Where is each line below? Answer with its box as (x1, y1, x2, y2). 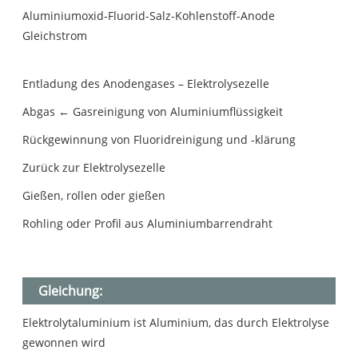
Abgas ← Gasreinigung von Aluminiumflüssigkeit (22, 104, 284, 120)
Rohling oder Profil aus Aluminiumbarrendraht (22, 216, 273, 232)
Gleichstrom (22, 28, 88, 44)
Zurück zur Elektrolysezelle (22, 160, 166, 176)
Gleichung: (38, 282, 103, 300)
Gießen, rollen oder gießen (22, 188, 166, 204)
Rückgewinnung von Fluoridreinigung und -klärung (22, 132, 296, 148)
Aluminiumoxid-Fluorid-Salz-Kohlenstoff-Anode (22, 8, 276, 24)
